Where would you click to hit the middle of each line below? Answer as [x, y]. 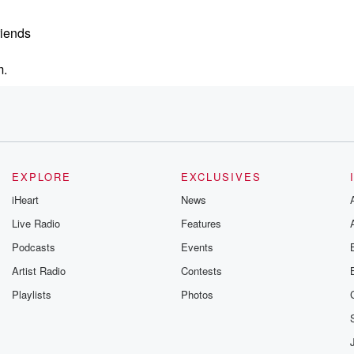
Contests [201, 271]
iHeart [26, 200]
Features [201, 223]
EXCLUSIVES [221, 177]
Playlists [32, 294]
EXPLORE [42, 177]
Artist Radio [39, 271]
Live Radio [36, 223]
